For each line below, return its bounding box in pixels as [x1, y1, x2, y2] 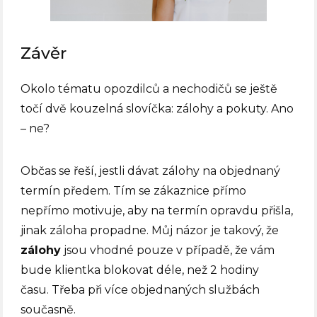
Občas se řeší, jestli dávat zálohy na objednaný [21, 164, 281, 178]
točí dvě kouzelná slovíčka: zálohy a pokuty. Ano [21, 102, 294, 116]
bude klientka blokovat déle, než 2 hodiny [21, 263, 260, 277]
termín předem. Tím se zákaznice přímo [21, 184, 247, 198]
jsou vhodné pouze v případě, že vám [61, 243, 275, 258]
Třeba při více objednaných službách [49, 283, 260, 297]
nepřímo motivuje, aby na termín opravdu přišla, [21, 204, 294, 218]
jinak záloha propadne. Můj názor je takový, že [21, 224, 279, 238]
